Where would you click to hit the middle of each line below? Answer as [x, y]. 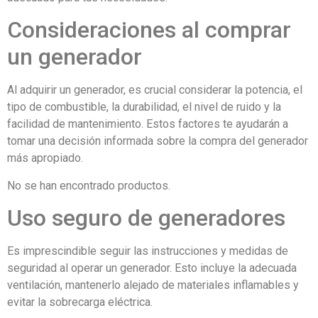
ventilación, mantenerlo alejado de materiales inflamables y [153, 285]
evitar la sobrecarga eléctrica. [80, 302]
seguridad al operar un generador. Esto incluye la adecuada [152, 268]
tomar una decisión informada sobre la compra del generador [158, 141]
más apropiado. [45, 158]
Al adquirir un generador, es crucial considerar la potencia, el [155, 90]
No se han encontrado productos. [89, 185]
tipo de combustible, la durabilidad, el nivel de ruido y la [144, 107]
